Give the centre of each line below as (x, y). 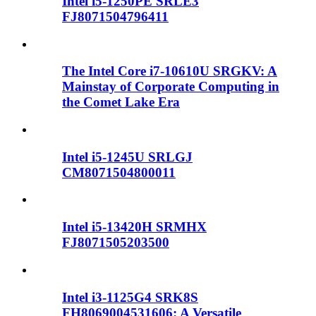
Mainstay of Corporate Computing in (171, 87)
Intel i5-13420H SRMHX (134, 227)
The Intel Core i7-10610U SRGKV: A (170, 71)
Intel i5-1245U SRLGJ (127, 157)
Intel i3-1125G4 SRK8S (130, 297)
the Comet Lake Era (121, 102)
